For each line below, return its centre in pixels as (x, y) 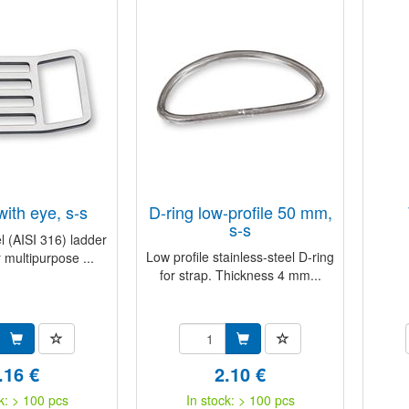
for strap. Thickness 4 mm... (240, 275)
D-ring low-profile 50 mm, (154, 212)
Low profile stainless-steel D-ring (240, 257)
